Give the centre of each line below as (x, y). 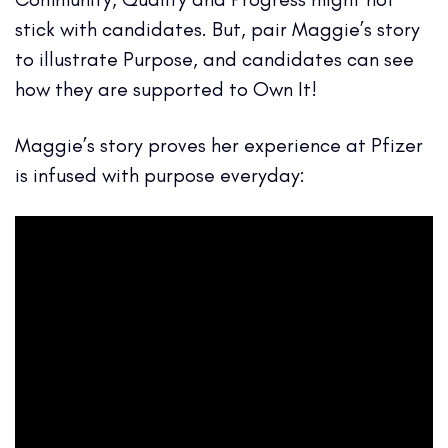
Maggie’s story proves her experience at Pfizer (219, 144)
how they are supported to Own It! (166, 88)
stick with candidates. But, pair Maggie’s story (217, 28)
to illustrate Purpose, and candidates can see (214, 58)
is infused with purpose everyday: (160, 174)
